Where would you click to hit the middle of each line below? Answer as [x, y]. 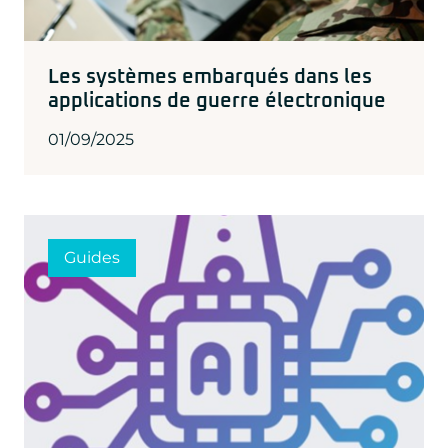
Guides [92, 258]
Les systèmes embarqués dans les [210, 77]
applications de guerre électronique [217, 101]
